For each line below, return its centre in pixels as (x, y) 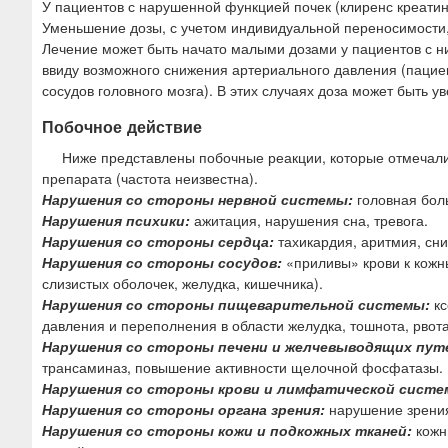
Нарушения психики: (116, 220)
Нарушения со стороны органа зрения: (183, 409)
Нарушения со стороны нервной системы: (197, 199)
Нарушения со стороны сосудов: (162, 262)
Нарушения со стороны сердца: (158, 241)
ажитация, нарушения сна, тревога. (309, 220)
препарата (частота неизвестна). (150, 178)
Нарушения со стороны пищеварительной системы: (236, 304)
